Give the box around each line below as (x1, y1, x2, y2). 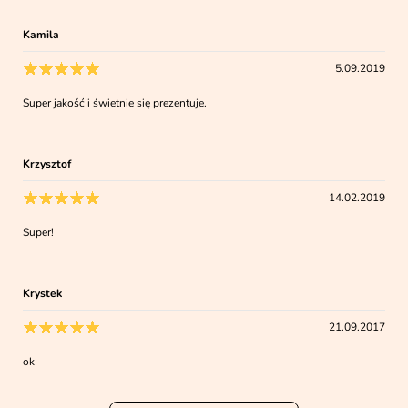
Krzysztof (23, 156, 72, 171)
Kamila (23, 26, 60, 42)
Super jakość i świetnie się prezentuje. (23, 95, 208, 110)
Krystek (23, 285, 63, 301)
